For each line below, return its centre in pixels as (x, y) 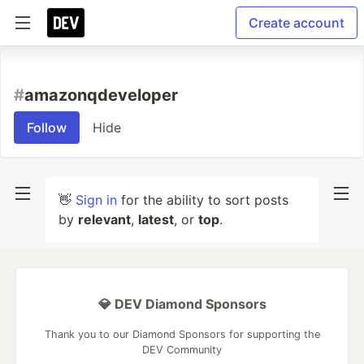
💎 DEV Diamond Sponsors (182, 304)
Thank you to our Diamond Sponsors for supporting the (182, 334)
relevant (104, 219)
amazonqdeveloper (101, 95)
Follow (47, 128)
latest (156, 219)
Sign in (96, 200)
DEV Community (182, 350)
